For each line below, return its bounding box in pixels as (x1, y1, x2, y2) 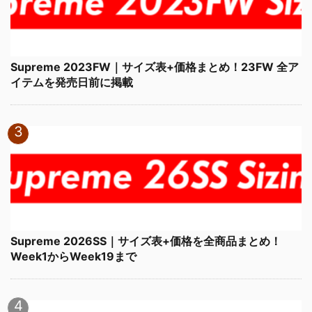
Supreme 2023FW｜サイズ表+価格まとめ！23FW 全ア (10, 60, 299, 75)
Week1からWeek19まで (10, 249, 136, 264)
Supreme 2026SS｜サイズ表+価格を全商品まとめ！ (10, 234, 281, 249)
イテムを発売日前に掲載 (10, 75, 133, 90)
